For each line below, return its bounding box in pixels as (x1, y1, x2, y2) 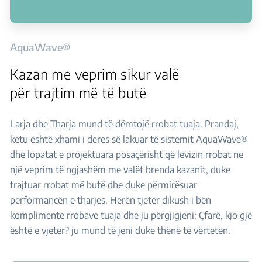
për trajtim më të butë (10, 84, 147, 101)
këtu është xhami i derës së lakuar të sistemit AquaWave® (10, 133, 248, 145)
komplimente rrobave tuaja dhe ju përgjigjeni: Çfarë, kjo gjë (10, 209, 252, 221)
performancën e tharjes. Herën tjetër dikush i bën (10, 194, 211, 206)
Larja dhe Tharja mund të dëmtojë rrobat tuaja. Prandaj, (10, 118, 239, 130)
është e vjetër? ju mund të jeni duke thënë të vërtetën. (10, 225, 230, 236)
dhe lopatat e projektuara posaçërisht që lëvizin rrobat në (10, 149, 243, 160)
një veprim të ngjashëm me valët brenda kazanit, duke (10, 164, 230, 175)
